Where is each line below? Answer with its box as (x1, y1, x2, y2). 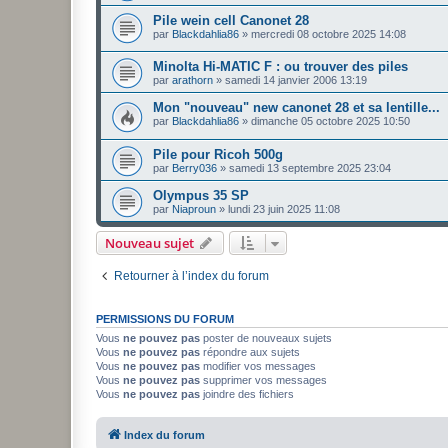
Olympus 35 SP (153, 187, 249, 203)
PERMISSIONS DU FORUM (96, 312, 234, 325)
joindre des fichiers (200, 387, 294, 400)
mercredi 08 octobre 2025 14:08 (251, 27, 406, 40)
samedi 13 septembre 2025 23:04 (229, 161, 391, 174)
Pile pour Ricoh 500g (153, 146, 283, 162)
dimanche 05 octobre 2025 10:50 (251, 115, 410, 128)
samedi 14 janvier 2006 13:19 (225, 74, 367, 87)
